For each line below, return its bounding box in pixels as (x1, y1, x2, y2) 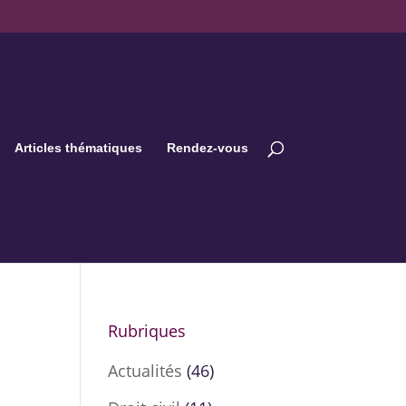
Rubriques (108, 320, 187, 342)
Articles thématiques (14, 140, 142, 155)
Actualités (108, 360, 183, 382)
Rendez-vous (166, 140, 248, 155)
